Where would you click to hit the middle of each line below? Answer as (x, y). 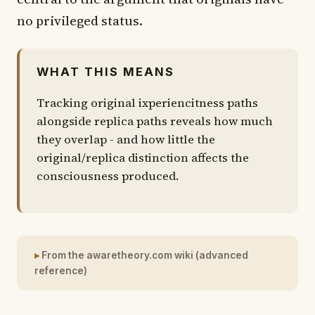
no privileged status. (80, 20)
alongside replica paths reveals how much (155, 122)
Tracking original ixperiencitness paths (147, 103)
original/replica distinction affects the (143, 158)
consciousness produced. (108, 176)
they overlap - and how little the (126, 140)
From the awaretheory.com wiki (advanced (145, 256)
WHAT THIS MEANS (106, 71)
